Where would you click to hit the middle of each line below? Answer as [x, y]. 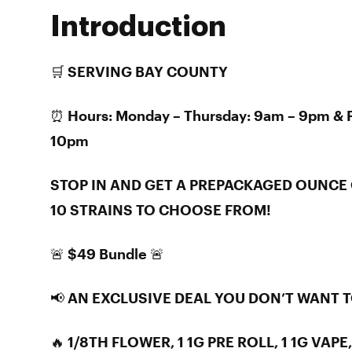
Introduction [138, 27]
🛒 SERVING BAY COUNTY [139, 71]
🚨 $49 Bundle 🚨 [107, 254]
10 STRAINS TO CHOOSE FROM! [161, 210]
